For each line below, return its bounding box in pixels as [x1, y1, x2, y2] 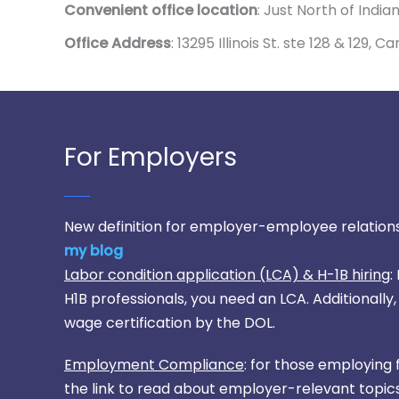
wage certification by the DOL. [64, 312, 275, 333]
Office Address [64, 32, 171, 53]
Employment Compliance [64, 354, 244, 375]
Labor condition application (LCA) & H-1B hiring [64, 264, 390, 285]
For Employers [64, 139, 237, 175]
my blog [64, 240, 123, 261]
